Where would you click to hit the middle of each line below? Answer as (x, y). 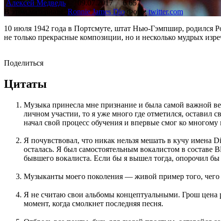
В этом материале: (36, 11)
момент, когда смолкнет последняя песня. (93, 203)
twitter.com (166, 11)
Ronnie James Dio (96, 11)
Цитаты (25, 84)
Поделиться (24, 63)
